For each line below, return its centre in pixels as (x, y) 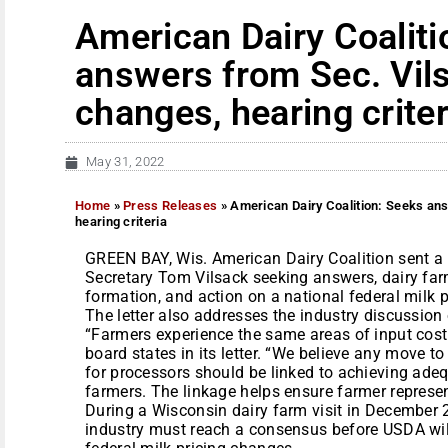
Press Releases (170, 205)
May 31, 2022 (125, 161)
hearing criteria (121, 221)
